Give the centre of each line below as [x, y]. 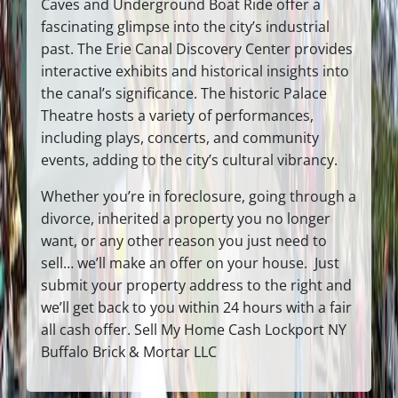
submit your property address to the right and [196, 285]
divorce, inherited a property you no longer [186, 218]
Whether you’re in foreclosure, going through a [199, 196]
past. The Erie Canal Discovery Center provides [197, 48]
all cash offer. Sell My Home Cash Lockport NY [194, 329]
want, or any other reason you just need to [184, 240]
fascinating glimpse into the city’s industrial [185, 26]
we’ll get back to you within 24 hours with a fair [196, 307]
